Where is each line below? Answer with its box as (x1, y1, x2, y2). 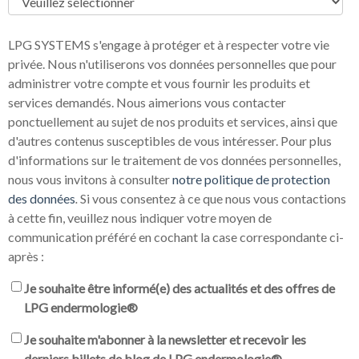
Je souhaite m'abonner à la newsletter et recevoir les (24, 332, 306, 348)
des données (8, 191, 75, 207)
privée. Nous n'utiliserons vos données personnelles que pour (8, 56, 337, 72)
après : (8, 248, 44, 264)
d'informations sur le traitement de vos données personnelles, (8, 152, 341, 168)
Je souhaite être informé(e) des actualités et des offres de (24, 280, 335, 296)
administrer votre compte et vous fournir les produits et (8, 75, 310, 91)
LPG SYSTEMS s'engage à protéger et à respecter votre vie (8, 37, 329, 53)
